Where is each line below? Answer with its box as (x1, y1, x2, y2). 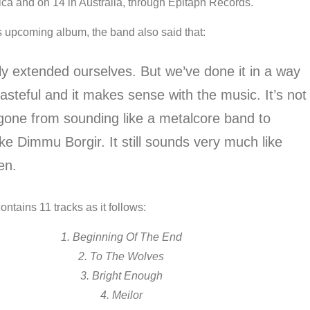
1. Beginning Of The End (60, 231, 182, 243)
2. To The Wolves (78, 250, 165, 262)
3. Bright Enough (80, 270, 163, 282)
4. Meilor (100, 289, 143, 301)
